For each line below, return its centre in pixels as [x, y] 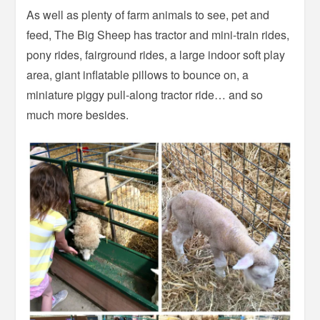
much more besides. [78, 115]
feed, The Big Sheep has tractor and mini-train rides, [158, 35]
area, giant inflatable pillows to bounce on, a [138, 75]
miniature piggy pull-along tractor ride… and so [145, 95]
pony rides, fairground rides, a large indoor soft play [156, 55]
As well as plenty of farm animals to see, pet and [148, 15]
